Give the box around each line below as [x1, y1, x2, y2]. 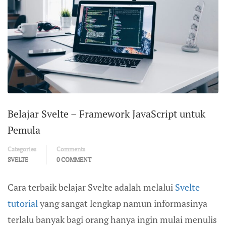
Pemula [8, 123, 40, 137]
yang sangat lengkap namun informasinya [38, 197, 207, 209]
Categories [8, 145, 36, 153]
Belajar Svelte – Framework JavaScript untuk [8, 106, 205, 121]
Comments [56, 145, 85, 153]
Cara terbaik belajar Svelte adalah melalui [8, 181, 175, 193]
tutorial [8, 197, 38, 209]
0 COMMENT [56, 155, 91, 163]
